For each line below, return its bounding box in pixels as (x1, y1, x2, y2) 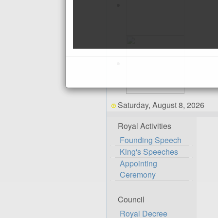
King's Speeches (120, 146, 178, 157)
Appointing (120, 158, 157, 169)
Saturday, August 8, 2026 (117, 99, 204, 110)
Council (118, 194, 145, 205)
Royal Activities (118, 120, 171, 131)
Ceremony (120, 169, 156, 180)
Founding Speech (120, 134, 182, 145)
